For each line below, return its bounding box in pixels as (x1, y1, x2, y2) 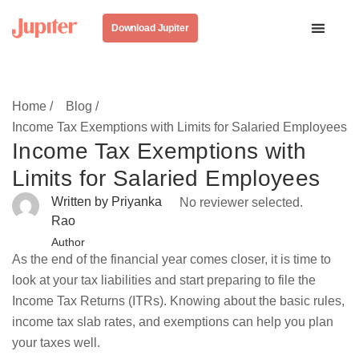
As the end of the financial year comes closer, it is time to (12, 252, 331, 266)
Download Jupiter (111, 22, 189, 34)
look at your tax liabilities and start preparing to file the (12, 273, 316, 287)
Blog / (66, 99, 99, 113)
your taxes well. (12, 336, 100, 349)
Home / (12, 99, 53, 113)
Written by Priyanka (51, 195, 163, 208)
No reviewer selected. (179, 196, 303, 209)
